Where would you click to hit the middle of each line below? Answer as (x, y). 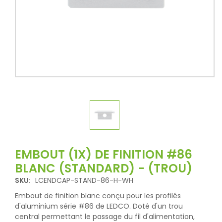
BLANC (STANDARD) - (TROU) (104, 168)
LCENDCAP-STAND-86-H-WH (84, 180)
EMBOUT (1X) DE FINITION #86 (104, 154)
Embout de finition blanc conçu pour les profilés (98, 196)
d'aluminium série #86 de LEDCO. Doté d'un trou (99, 206)
